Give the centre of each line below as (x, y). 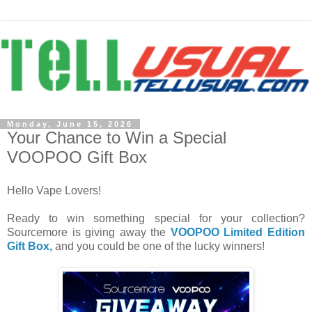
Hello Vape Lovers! (54, 190)
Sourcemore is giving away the (89, 232)
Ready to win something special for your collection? (156, 218)
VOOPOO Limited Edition (238, 232)
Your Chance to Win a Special (117, 138)
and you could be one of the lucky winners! (158, 246)
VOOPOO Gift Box (77, 157)
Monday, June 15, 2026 (70, 124)
